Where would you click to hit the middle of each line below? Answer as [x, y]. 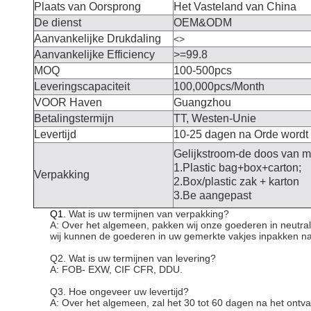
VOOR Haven [68, 102]
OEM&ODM [203, 23]
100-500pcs [203, 70]
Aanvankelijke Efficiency [94, 54]
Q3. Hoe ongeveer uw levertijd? [119, 292]
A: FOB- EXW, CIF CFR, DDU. [116, 269]
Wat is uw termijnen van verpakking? [149, 214]
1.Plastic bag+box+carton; [237, 168]
